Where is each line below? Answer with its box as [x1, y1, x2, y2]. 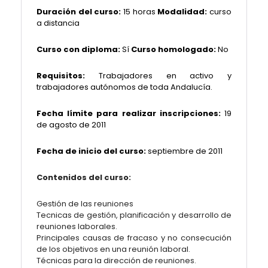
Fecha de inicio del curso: [36, 145, 146, 157]
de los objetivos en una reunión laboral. [36, 243, 190, 255]
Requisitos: [36, 70, 99, 81]
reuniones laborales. [36, 221, 117, 232]
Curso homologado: [131, 44, 216, 55]
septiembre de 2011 [148, 145, 223, 157]
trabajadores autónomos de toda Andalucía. [36, 81, 212, 93]
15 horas [121, 6, 158, 17]
